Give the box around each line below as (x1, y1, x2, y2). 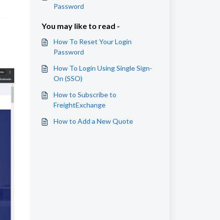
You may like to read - (41, 21, 120, 30)
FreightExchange (53, 101, 106, 109)
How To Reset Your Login (53, 37, 132, 46)
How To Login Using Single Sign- (53, 64, 152, 72)
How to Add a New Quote (53, 117, 133, 125)
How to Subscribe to (53, 90, 116, 99)
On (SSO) (53, 74, 82, 82)
